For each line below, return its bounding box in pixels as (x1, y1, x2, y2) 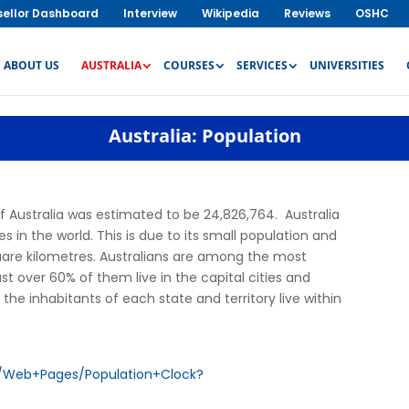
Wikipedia (202, 5, 259, 21)
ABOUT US (4, 58, 59, 73)
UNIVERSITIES (309, 58, 384, 73)
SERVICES (236, 58, 288, 73)
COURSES (163, 58, 215, 73)
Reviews (284, 5, 330, 21)
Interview (123, 5, 177, 21)
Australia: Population (108, 123, 301, 148)
